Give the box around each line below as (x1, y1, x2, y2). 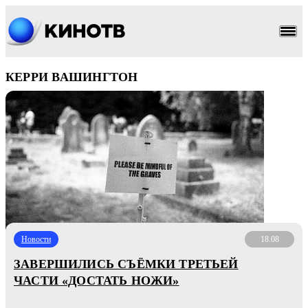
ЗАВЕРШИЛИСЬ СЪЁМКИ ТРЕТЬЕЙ (14, 257, 239, 272)
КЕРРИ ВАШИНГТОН (5, 70, 138, 85)
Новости (21, 234, 51, 244)
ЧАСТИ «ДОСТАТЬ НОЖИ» (14, 274, 179, 288)
